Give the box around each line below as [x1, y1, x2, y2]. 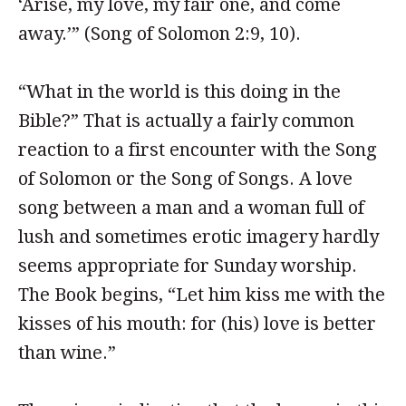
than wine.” [18, 342, 121, 363]
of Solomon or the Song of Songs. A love [18, 168, 353, 189]
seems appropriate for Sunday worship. [18, 255, 357, 276]
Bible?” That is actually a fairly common [18, 110, 354, 131]
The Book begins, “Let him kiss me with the [18, 284, 385, 305]
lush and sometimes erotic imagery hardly [18, 226, 379, 247]
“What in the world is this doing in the [18, 81, 341, 102]
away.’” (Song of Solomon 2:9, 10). [18, 23, 305, 44]
